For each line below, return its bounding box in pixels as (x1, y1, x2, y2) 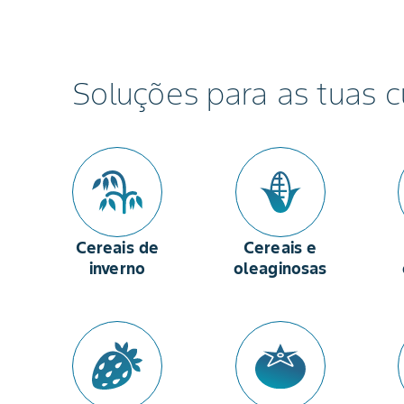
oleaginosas (233, 258, 327, 279)
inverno (88, 258, 146, 279)
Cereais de (75, 237, 160, 258)
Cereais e (243, 237, 317, 258)
